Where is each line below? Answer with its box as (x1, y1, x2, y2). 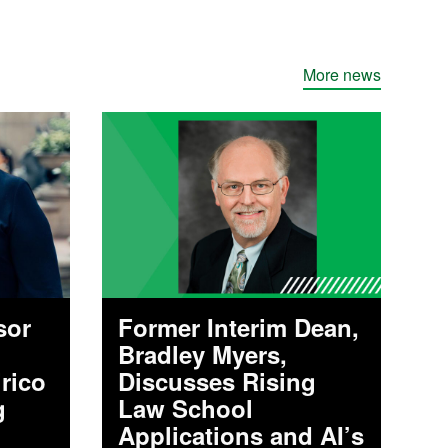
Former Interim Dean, (118, 309, 360, 344)
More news (302, 62, 381, 86)
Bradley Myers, (118, 336, 288, 371)
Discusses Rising (118, 363, 317, 398)
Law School (118, 390, 254, 425)
